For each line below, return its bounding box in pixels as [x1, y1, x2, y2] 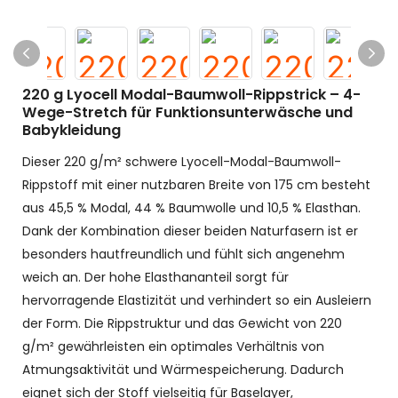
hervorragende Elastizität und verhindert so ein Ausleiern [22, 291, 371, 309]
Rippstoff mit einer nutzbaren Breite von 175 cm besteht [22, 176, 370, 194]
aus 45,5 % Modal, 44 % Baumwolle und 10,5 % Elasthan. [22, 199, 361, 217]
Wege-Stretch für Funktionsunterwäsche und [22, 102, 353, 123]
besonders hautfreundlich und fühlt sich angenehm [22, 245, 345, 263]
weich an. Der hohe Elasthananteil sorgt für [22, 268, 289, 286]
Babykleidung [22, 120, 121, 140]
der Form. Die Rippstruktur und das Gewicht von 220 [22, 314, 342, 332]
